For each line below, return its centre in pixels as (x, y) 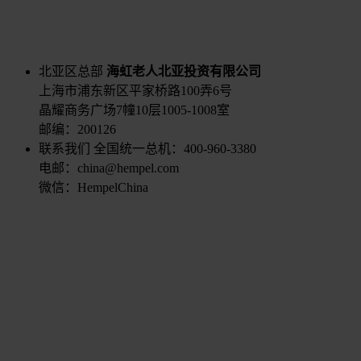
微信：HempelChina (93, 187)
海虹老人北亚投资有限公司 (184, 71)
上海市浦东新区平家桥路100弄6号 (135, 90)
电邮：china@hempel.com (109, 168)
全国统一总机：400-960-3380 (173, 148)
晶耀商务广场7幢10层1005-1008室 (134, 110)
